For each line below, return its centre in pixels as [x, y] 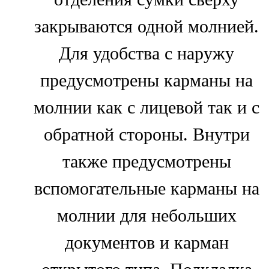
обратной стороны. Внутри [147, 135]
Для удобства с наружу [147, 54]
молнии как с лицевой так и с [147, 108]
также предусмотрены [147, 162]
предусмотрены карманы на [147, 81]
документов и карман [147, 243]
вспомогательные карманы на [147, 189]
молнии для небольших [147, 216]
